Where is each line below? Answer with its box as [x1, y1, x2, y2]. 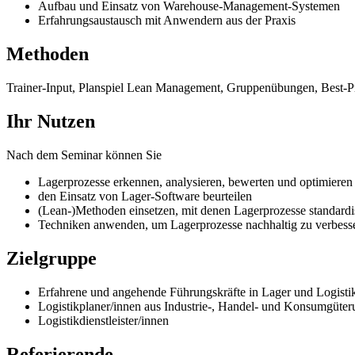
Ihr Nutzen [6, 111, 95, 132]
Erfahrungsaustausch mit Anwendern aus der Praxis [38, 13, 296, 28]
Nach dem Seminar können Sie [6, 147, 162, 162]
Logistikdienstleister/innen [38, 313, 172, 327]
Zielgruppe [6, 247, 97, 269]
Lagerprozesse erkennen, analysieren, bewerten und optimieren [38, 174, 353, 189]
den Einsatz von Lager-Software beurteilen [38, 189, 252, 203]
